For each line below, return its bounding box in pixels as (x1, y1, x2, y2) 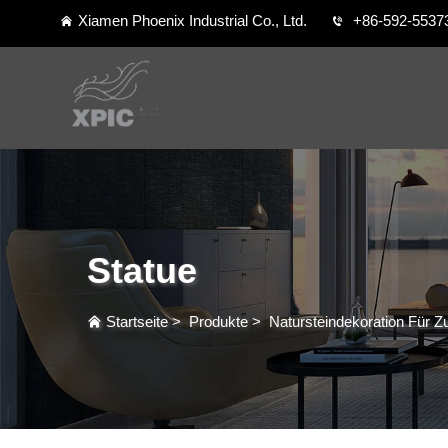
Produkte (189, 312, 248, 330)
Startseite (106, 312, 168, 330)
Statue (87, 249, 197, 291)
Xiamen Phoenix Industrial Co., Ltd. (78, 12, 307, 29)
